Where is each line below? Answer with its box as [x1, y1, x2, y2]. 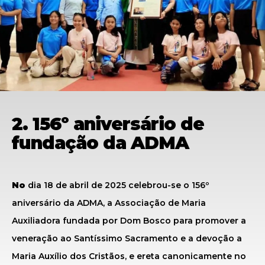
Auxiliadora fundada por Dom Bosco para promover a [12, 215, 246, 226]
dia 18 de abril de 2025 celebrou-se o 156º [28, 180, 209, 190]
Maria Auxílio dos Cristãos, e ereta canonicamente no [12, 251, 246, 261]
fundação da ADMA [12, 132, 189, 154]
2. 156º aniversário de [12, 113, 204, 135]
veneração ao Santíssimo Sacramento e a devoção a [12, 233, 242, 244]
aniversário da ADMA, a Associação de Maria [12, 198, 206, 208]
